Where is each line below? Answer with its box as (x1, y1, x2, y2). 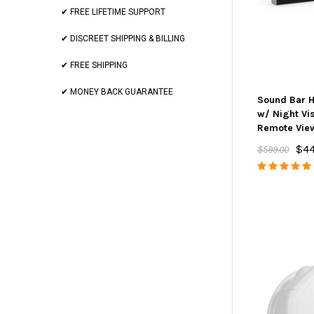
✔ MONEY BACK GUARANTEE (61, 87, 173, 97)
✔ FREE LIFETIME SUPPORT (61, 7, 165, 17)
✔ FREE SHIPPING (61, 60, 128, 70)
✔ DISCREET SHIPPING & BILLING (61, 34, 185, 43)
